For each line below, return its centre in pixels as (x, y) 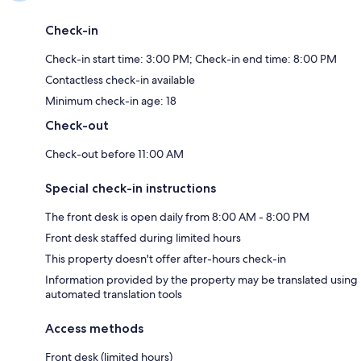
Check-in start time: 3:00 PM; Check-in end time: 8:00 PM (191, 59)
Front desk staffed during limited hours (143, 238)
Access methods (94, 329)
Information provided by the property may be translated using (201, 280)
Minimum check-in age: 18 (111, 101)
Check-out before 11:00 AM (114, 154)
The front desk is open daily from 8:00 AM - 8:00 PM (177, 217)
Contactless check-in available (120, 80)
